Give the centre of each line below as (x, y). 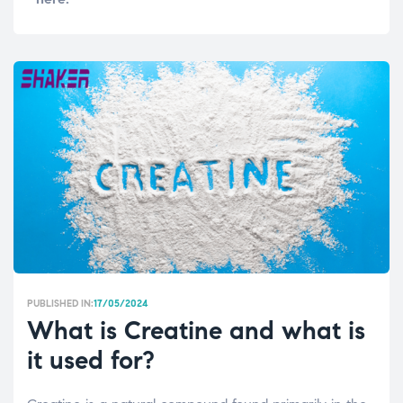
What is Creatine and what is (196, 331)
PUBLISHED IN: (60, 304)
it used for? (91, 361)
